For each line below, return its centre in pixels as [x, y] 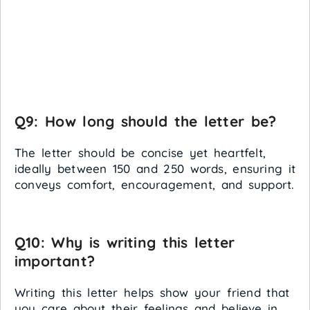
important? [55, 261]
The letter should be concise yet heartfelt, [140, 153]
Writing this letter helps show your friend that [152, 293]
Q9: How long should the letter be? [146, 121]
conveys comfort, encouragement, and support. [154, 185]
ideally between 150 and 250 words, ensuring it [155, 169]
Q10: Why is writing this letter [125, 243]
